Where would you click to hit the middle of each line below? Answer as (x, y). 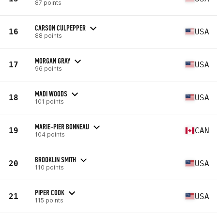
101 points (49, 101)
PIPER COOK (50, 192)
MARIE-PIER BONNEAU (62, 126)
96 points (48, 68)
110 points (49, 167)
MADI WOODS (51, 93)
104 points (50, 134)
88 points (48, 35)
